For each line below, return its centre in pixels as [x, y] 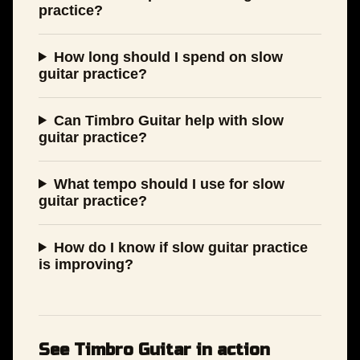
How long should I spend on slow [169, 57]
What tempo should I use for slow [170, 184]
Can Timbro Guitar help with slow [169, 120]
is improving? [86, 264]
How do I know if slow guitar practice [181, 247]
